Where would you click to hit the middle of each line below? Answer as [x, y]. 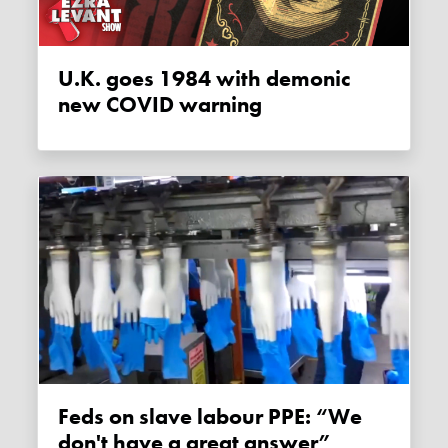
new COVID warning [160, 105]
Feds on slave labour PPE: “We [64, 417]
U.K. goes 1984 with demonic [69, 79]
